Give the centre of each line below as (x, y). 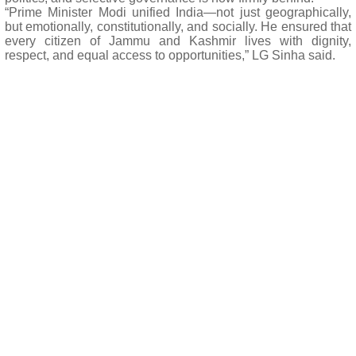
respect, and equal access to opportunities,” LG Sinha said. (170, 55)
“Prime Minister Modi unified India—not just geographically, (178, 12)
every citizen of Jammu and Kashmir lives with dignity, (178, 41)
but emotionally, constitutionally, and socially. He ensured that (178, 27)
